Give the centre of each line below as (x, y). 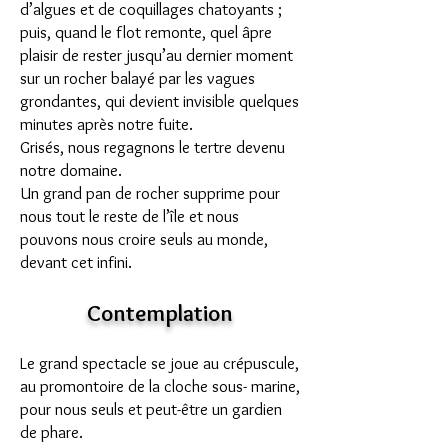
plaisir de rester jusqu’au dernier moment (156, 55)
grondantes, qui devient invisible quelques (159, 101)
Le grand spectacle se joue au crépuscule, (159, 363)
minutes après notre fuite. (106, 124)
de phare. (51, 432)
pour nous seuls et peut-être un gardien (151, 409)
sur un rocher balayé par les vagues (137, 78)
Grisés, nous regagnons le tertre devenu (152, 147)
